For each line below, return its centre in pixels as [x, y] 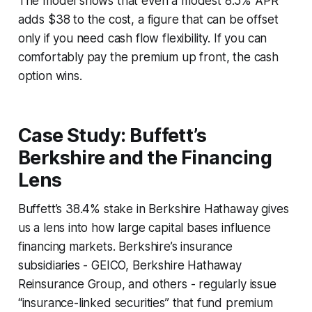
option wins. [50, 76]
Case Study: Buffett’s [112, 135]
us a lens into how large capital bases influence [144, 227]
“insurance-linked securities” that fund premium [145, 303]
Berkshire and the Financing [145, 157]
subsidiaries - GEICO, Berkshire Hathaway [130, 265]
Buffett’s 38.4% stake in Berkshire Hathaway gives [153, 209]
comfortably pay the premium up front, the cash [148, 57]
